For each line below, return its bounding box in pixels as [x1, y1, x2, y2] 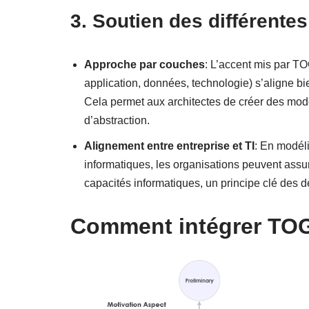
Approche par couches [84, 58, 205, 70]
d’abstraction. [84, 114, 150, 126]
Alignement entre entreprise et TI [84, 139, 255, 152]
